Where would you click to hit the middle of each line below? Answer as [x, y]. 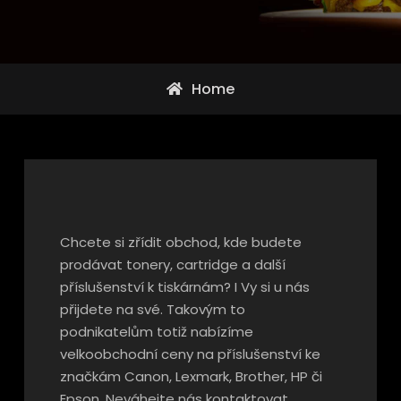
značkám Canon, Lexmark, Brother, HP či [191, 376]
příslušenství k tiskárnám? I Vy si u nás [184, 287]
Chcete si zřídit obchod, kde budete [180, 242]
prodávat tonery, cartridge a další [172, 264]
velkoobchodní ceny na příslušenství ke [190, 354]
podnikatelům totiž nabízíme [156, 332]
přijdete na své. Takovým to [152, 309]
